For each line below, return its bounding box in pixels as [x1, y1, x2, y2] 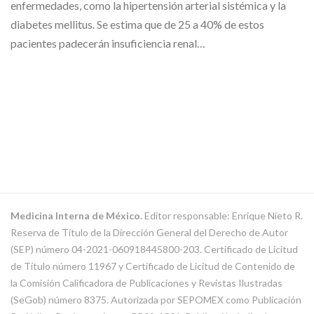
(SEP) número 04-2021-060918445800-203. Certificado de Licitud [11, 243, 298, 256]
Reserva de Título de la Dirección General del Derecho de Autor [11, 226, 288, 239]
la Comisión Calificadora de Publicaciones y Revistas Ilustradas [11, 277, 282, 289]
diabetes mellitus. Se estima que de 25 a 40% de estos [11, 18, 264, 32]
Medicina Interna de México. [11, 210, 142, 222]
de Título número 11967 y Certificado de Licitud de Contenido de [11, 260, 295, 273]
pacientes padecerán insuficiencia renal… [11, 36, 205, 50]
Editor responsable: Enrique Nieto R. [142, 210, 303, 222]
